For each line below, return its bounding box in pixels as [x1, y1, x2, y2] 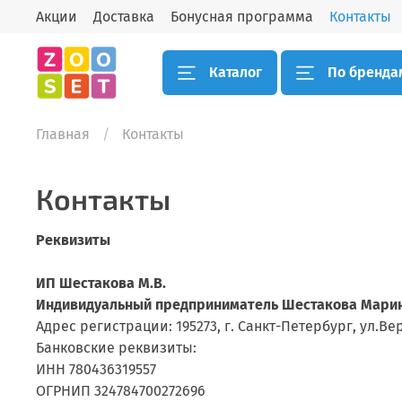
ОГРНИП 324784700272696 [36, 382, 205, 400]
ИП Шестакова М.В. [36, 275, 166, 293]
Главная [36, 125, 90, 143]
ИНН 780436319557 [36, 361, 156, 379]
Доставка [93, 7, 154, 25]
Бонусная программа [170, 7, 313, 25]
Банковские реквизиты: [36, 339, 197, 357]
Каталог [209, 63, 262, 81]
